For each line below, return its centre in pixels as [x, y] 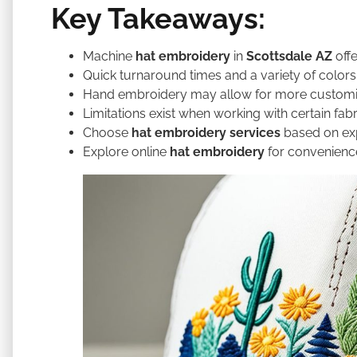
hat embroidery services [206, 132]
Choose [107, 132]
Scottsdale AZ [289, 56]
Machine [109, 56]
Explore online [126, 151]
